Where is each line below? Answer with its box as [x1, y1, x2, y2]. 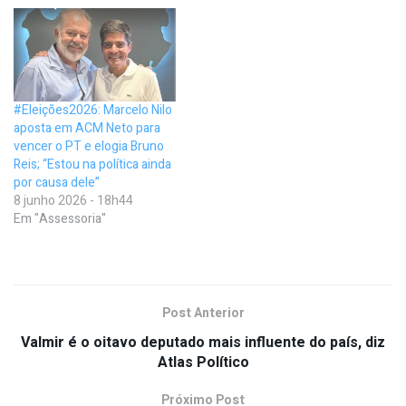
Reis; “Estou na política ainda [14, 154, 171, 174]
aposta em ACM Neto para [14, 118, 160, 138]
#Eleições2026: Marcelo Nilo [14, 100, 172, 120]
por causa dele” [14, 172, 100, 192]
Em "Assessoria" [14, 208, 106, 228]
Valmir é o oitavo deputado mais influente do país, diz [21, 331, 385, 353]
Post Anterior [161, 303, 245, 323]
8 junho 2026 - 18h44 [14, 190, 133, 210]
